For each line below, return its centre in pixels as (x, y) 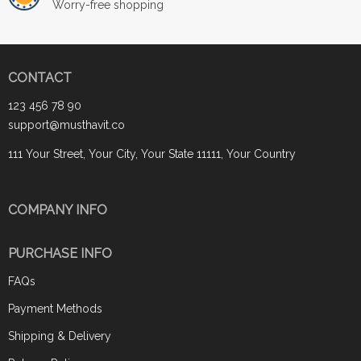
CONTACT (40, 77)
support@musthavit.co (66, 124)
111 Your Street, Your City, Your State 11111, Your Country (152, 154)
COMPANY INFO (58, 210)
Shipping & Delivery (60, 336)
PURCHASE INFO (60, 253)
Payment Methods (55, 308)
